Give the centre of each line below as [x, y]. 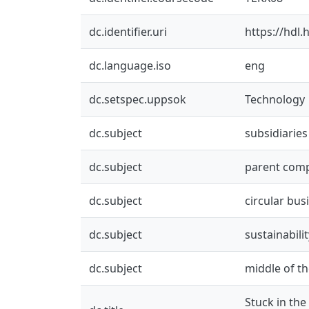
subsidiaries [276, 133]
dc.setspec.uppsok [138, 99]
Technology [275, 99]
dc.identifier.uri [128, 31]
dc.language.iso [130, 65]
